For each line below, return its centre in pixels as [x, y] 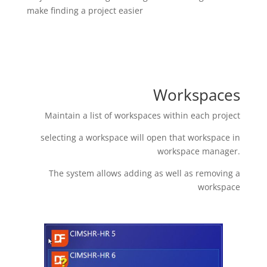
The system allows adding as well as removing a [145, 173]
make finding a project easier [85, 10]
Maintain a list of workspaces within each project [143, 115]
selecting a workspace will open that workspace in [141, 137]
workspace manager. [199, 151]
